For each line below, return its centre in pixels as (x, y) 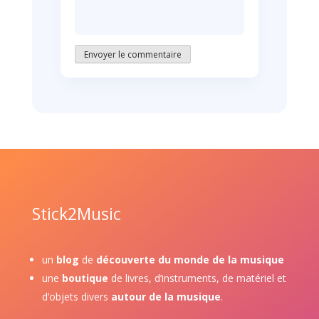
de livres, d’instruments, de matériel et (198, 278)
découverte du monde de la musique (190, 259)
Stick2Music (76, 213)
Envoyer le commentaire (132, 55)
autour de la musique (166, 296)
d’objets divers (75, 296)
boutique (85, 278)
